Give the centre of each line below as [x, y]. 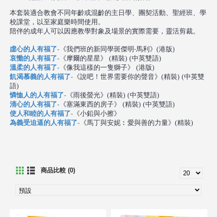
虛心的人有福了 [33, 49]
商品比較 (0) [58, 170]
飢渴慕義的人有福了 [40, 77]
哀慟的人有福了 [33, 58]
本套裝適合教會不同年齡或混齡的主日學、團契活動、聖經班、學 [108, 13]
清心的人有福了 [33, 104]
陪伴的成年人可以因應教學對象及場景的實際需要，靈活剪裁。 [105, 31]
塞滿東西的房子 [90, 104]
